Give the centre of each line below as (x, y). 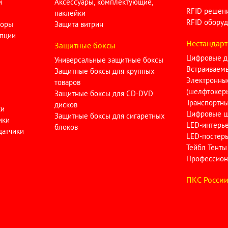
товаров (68, 82)
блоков (66, 127)
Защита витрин (79, 24)
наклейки (70, 13)
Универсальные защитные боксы (109, 60)
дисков (66, 105)
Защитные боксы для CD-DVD (104, 94)
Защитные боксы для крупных (105, 71)
